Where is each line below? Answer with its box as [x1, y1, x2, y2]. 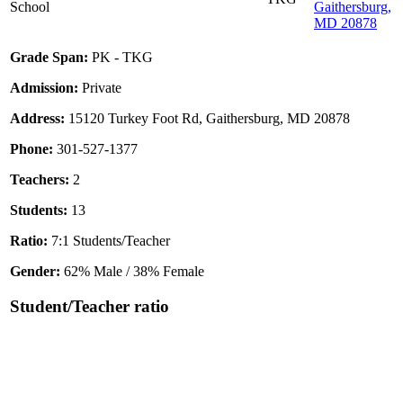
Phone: [10, 141, 53, 157]
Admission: [10, 80, 78, 96]
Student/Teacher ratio [10, 296, 169, 316]
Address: [10, 111, 65, 127]
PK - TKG [88, 49, 153, 66]
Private [78, 80, 121, 96]
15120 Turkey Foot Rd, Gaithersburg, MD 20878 [65, 111, 350, 127]
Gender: [10, 264, 60, 280]
